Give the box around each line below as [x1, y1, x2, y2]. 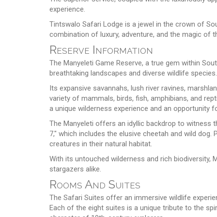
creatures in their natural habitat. [49, 139, 152, 148]
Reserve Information [49, 42, 153, 57]
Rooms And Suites [49, 177, 140, 191]
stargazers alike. [49, 164, 101, 173]
